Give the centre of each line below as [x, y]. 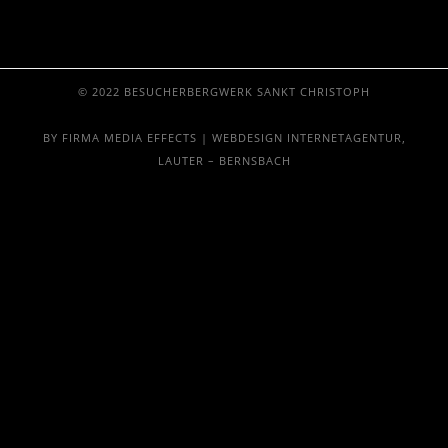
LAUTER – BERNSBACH [224, 161]
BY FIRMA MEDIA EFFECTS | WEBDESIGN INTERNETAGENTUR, [224, 138]
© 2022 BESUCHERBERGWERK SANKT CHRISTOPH [224, 92]
